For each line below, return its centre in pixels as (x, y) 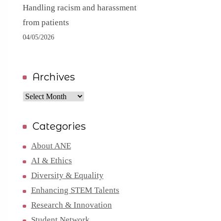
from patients (46, 22)
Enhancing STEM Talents (75, 190)
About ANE (51, 146)
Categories (59, 126)
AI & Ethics (51, 161)
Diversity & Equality (67, 175)
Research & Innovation (71, 205)
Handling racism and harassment (79, 8)
